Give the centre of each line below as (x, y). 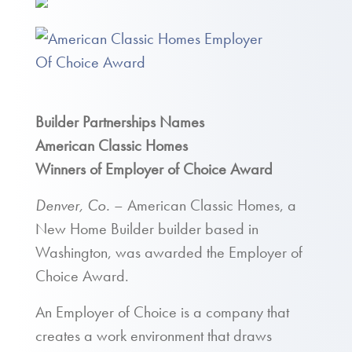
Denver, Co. (73, 205)
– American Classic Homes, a (203, 205)
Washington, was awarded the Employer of (169, 252)
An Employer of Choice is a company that (162, 312)
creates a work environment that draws (154, 335)
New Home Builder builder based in (147, 229)
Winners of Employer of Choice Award (154, 169)
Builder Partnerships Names (120, 122)
